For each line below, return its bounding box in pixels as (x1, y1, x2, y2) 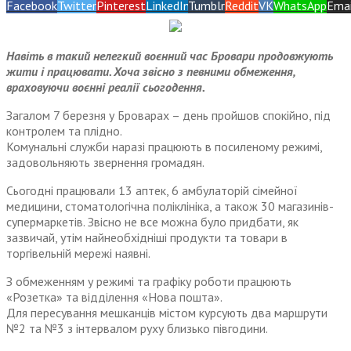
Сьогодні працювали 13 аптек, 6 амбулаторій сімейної (6, 183, 298, 199)
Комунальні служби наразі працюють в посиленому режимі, (6, 139, 322, 155)
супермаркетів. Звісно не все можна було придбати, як (6, 214, 299, 230)
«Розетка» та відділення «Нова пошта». (6, 289, 223, 306)
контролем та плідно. (6, 123, 122, 139)
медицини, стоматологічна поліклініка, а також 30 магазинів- (6, 198, 334, 215)
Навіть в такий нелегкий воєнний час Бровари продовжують (6, 48, 333, 64)
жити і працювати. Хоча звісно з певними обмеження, (6, 63, 295, 80)
